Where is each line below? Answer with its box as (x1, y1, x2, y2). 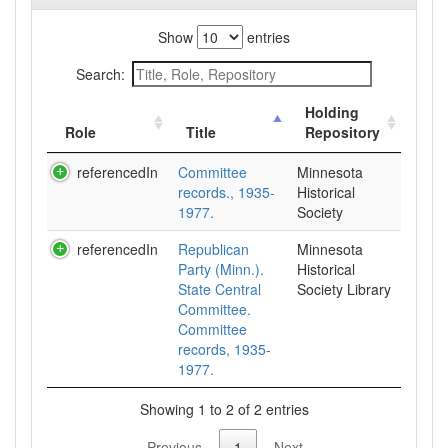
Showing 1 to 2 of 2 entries (139, 398, 309, 419)
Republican (178, 239, 249, 259)
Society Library (297, 279, 391, 299)
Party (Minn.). (178, 259, 264, 279)
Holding (305, 102, 359, 122)
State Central (178, 279, 261, 299)
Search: (76, 64, 125, 84)
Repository (305, 122, 380, 142)
